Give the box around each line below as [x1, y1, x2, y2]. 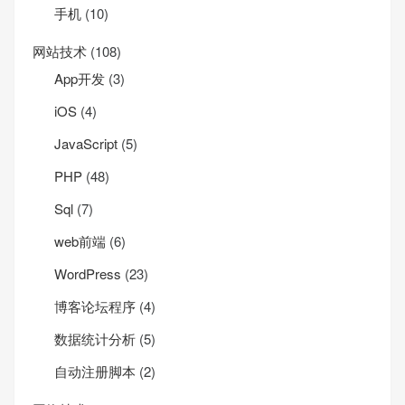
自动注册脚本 [54, 361, 136, 381]
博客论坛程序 [54, 296, 136, 316]
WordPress [54, 263, 121, 283]
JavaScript [54, 133, 118, 153]
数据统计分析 [54, 328, 136, 348]
